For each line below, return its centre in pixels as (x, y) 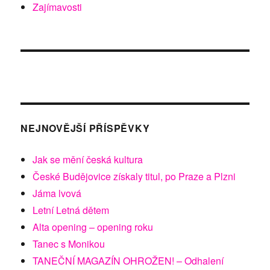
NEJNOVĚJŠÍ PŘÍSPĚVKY (85, 128)
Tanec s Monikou (69, 243)
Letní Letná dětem (71, 210)
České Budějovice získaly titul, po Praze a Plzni (134, 176)
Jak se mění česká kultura (88, 159)
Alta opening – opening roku (93, 227)
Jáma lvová (57, 193)
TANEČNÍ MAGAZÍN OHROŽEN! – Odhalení (128, 260)
